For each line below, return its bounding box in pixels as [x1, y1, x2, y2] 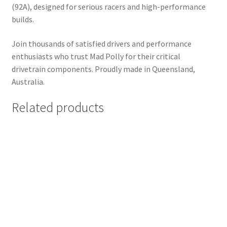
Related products [11, 99, 104, 116]
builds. [11, 14, 34, 25]
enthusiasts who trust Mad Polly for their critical [11, 51, 180, 62]
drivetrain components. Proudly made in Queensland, [11, 64, 195, 74]
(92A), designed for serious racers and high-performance [11, 2, 206, 12]
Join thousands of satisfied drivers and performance [11, 39, 192, 49]
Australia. [11, 77, 45, 87]
